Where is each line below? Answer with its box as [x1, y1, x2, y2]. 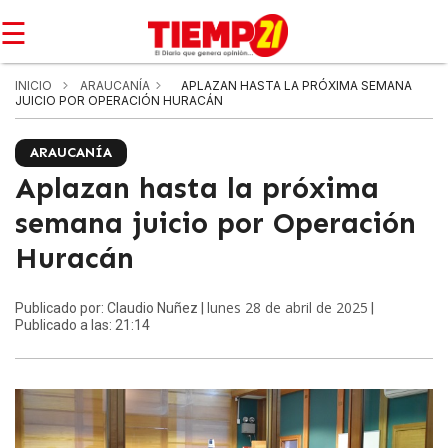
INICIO [15, 78, 52, 93]
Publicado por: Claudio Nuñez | [15, 300, 207, 316]
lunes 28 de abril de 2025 [207, 298, 368, 317]
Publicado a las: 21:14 [15, 317, 150, 333]
